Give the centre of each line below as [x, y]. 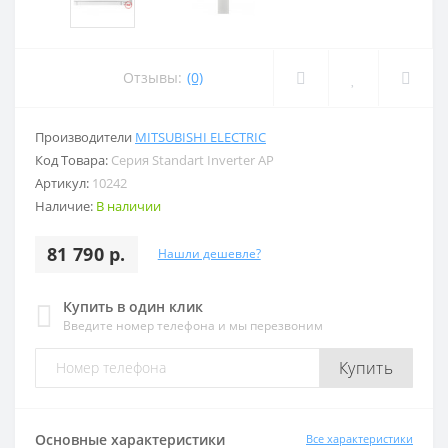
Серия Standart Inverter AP [192, 159]
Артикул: [63, 182]
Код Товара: [73, 159]
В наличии [128, 205]
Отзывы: [152, 78]
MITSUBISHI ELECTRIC [200, 136]
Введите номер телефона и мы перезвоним [193, 325]
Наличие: [65, 205]
